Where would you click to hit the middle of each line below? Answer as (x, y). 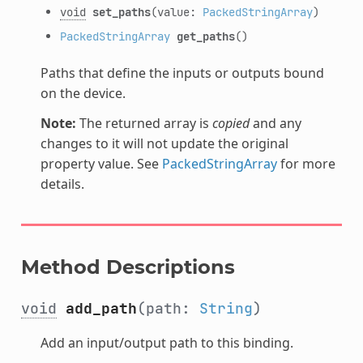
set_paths (121, 11)
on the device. (83, 93)
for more (306, 163)
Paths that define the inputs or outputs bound (182, 73)
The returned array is (144, 123)
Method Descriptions (128, 267)
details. (62, 184)
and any (275, 123)
